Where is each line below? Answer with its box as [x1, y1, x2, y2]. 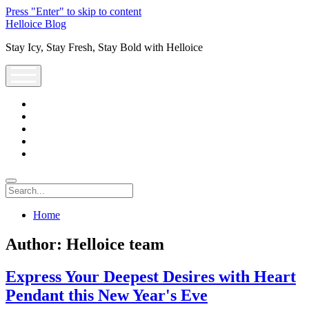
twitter [32, 97, 60, 109]
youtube [32, 134, 68, 146]
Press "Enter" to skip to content [6, 6, 141, 17]
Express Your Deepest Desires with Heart [6, 267, 296, 286]
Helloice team [66, 235, 164, 253]
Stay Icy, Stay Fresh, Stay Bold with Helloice [6, 41, 203, 53]
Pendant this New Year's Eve [6, 286, 208, 304]
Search [5, 183, 34, 195]
